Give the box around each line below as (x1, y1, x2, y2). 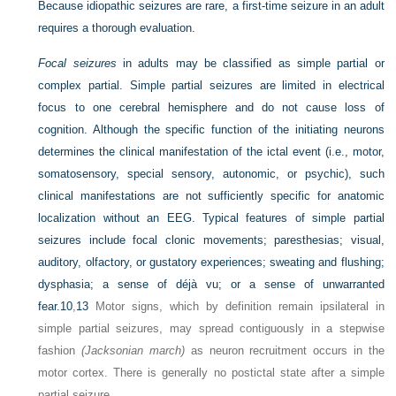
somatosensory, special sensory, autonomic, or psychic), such (38, 167, 385, 180)
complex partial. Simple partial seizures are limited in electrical (38, 79, 385, 92)
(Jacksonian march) (81, 344, 185, 357)
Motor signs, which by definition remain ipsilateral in (88, 300, 385, 313)
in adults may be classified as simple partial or (116, 57, 385, 70)
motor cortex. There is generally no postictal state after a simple (38, 366, 385, 379)
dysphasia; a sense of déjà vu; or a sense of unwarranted (38, 278, 385, 291)
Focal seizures (38, 57, 117, 70)
